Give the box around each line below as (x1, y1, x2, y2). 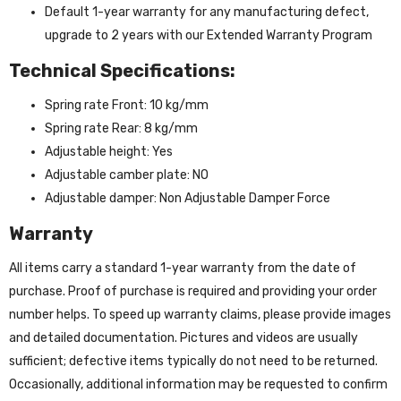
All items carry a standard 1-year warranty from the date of (9, 260, 356, 276)
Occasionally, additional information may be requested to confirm (9, 376, 388, 392)
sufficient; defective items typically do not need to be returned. (9, 353, 378, 369)
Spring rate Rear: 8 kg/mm (45, 120, 198, 136)
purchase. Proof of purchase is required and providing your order (9, 283, 377, 299)
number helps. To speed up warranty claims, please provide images (9, 306, 391, 322)
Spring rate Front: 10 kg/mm (45, 97, 209, 113)
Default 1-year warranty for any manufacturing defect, (45, 4, 369, 20)
